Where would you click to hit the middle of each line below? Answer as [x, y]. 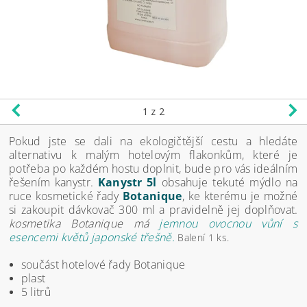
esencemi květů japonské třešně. [94, 237]
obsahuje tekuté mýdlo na [227, 182]
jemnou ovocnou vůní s [229, 223]
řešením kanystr [50, 182]
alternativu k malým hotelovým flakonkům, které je [153, 155]
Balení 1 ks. [204, 237]
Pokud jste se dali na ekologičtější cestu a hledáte [153, 141]
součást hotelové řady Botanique [103, 264]
